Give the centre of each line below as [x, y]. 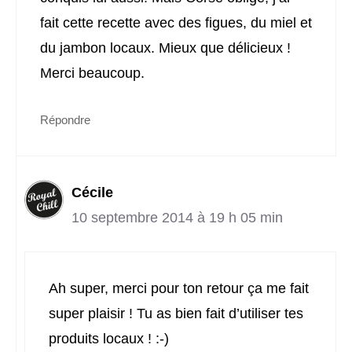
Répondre [65, 120]
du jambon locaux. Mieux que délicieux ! [165, 48]
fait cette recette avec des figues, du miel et [176, 23]
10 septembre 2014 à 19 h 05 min [177, 218]
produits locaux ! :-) [109, 339]
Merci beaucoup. [92, 73]
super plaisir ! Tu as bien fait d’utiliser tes [176, 314]
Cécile [92, 193]
